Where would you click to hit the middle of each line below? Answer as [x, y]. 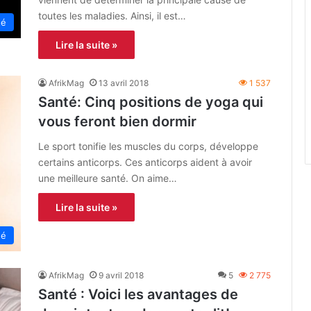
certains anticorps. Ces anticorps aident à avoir [145, 162]
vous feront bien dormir [117, 121]
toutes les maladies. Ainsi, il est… [112, 15]
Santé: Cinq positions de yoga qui [151, 102]
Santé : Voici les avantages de [138, 295]
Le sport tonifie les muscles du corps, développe [148, 146]
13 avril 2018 [124, 83]
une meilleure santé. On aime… [108, 178]
